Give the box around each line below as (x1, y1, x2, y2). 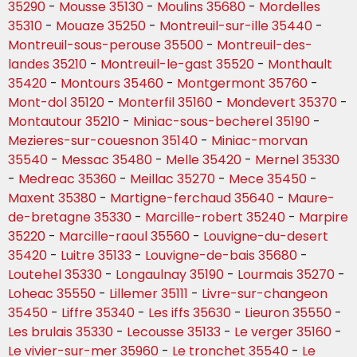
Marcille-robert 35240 (145, 208, 285, 227)
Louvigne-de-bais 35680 (145, 246, 297, 265)
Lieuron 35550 (245, 304, 331, 323)
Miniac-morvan (211, 131, 308, 151)
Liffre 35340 (61, 304, 135, 323)
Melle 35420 (166, 151, 241, 170)
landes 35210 (8, 55, 87, 74)
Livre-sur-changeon (202, 284, 328, 304)
